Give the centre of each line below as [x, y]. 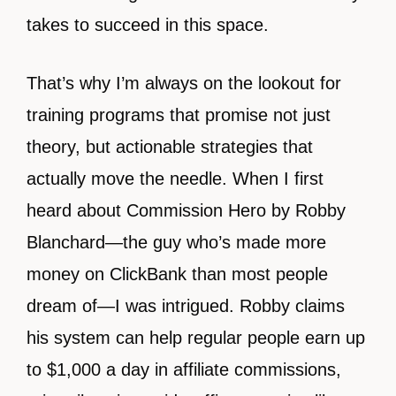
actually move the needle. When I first [175, 179]
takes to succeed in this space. [148, 25]
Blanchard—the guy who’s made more [176, 242]
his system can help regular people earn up [196, 338]
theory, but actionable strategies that [170, 147]
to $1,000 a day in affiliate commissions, [184, 369]
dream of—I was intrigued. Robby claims [186, 306]
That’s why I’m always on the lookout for [184, 83]
